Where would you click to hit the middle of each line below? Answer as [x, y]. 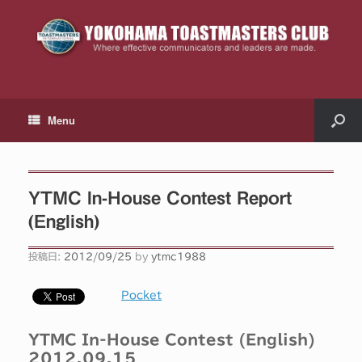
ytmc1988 [179, 257]
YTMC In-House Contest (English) [172, 340]
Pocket [141, 296]
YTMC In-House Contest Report [160, 198]
